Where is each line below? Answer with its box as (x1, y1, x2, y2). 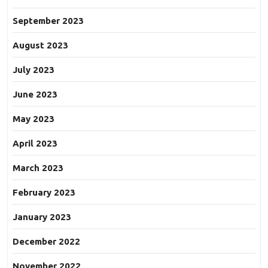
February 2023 (13, 187, 75, 198)
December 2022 (13, 236, 80, 247)
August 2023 (13, 40, 68, 51)
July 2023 (13, 65, 54, 75)
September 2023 (13, 16, 84, 26)
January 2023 (13, 212, 71, 223)
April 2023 (13, 138, 57, 149)
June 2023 (13, 89, 57, 100)
